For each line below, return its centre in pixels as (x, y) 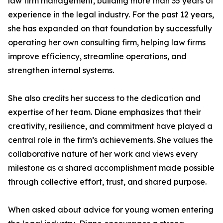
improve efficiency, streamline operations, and (97, 56)
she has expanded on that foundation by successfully (110, 28)
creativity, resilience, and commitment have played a (110, 126)
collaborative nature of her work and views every (103, 154)
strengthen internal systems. (61, 70)
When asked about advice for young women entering (111, 210)
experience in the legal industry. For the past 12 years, (111, 14)
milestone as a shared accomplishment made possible (111, 168)
